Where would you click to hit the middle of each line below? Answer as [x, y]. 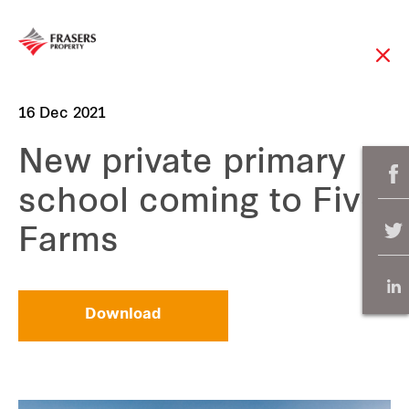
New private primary [182, 165]
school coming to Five [199, 204]
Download [123, 315]
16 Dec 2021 [62, 115]
